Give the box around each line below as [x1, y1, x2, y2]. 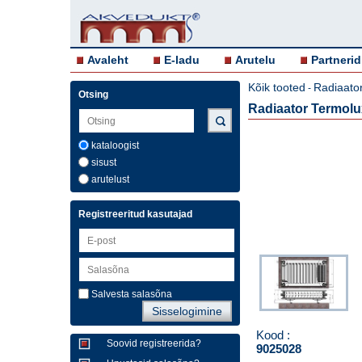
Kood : [256, 327, 290, 342]
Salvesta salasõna [91, 288, 172, 300]
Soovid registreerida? [107, 338, 201, 349]
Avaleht [87, 53, 128, 66]
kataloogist [91, 140, 139, 151]
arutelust [91, 174, 129, 185]
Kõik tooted [248, 81, 305, 94]
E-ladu [164, 53, 200, 66]
